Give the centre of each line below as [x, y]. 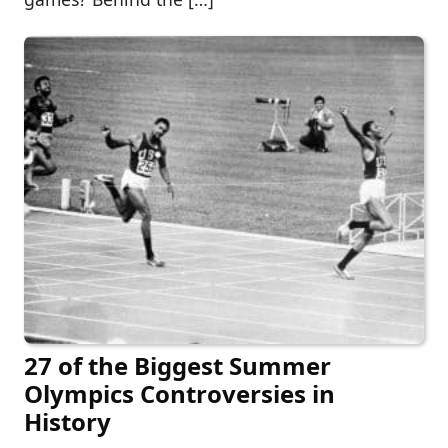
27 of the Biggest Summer [177, 365]
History [67, 421]
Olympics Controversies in [179, 393]
